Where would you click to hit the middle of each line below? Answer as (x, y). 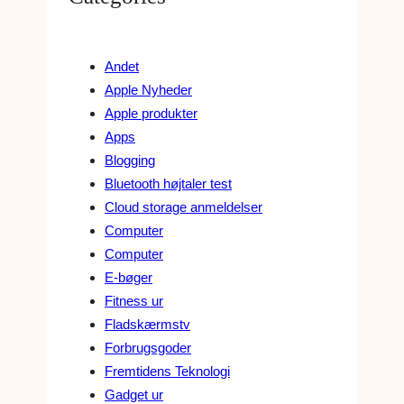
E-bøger (129, 278)
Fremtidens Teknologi (167, 372)
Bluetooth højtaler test (168, 184)
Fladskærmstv (147, 325)
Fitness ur (134, 301)
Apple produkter (151, 114)
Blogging (130, 161)
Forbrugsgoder (148, 348)
